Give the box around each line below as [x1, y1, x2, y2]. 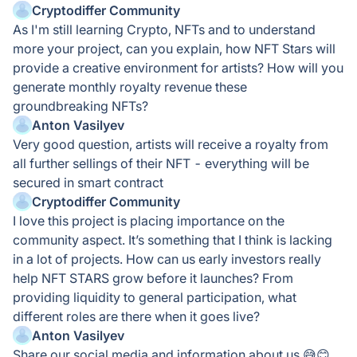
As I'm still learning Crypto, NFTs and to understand [13, 22, 316, 37]
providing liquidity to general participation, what [13, 289, 296, 305]
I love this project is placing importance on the [13, 213, 284, 229]
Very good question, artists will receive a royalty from [13, 136, 328, 152]
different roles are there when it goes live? [13, 308, 260, 324]
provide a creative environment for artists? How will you [13, 60, 343, 76]
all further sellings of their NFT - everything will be [13, 155, 309, 171]
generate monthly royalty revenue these [13, 79, 247, 95]
